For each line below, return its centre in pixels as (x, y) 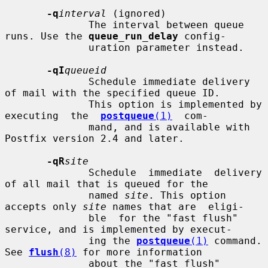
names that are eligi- (175, 206)
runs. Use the (47, 36)
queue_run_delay (133, 36)
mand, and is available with (47, 127)
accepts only (44, 206)
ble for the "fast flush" (47, 218)
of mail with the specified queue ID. (112, 93)
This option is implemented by (47, 104)
